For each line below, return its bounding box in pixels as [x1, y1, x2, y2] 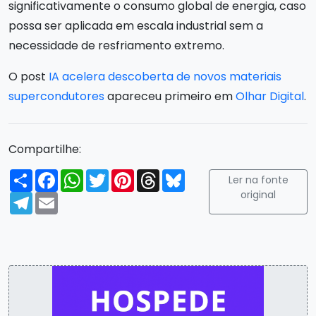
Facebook [58, 166, 114, 183]
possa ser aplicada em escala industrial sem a [8, 17, 263, 34]
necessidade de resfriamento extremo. [8, 37, 224, 54]
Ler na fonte [228, 172, 288, 187]
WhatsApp [83, 166, 142, 183]
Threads [159, 166, 205, 183]
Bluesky [185, 166, 226, 183]
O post [8, 68, 49, 85]
